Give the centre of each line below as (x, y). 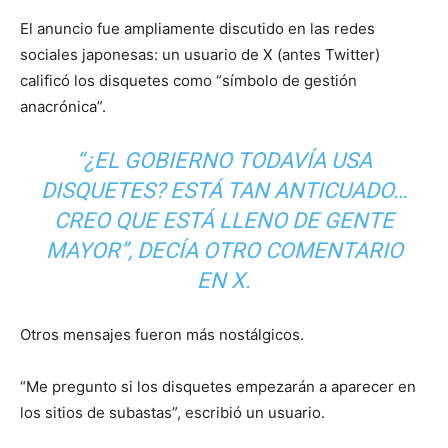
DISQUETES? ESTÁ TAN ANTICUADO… (224, 190)
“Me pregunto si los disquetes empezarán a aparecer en (218, 386)
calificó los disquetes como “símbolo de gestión (188, 80)
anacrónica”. (63, 106)
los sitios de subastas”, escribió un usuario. (172, 412)
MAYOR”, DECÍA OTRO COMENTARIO (224, 250)
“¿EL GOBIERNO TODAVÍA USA (224, 160)
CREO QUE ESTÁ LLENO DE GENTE (224, 220)
